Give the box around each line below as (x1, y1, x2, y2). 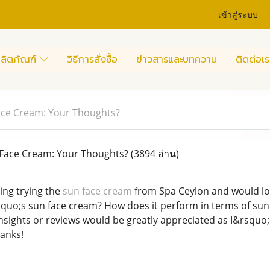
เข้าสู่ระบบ (218, 7, 259, 20)
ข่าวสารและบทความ (136, 52, 217, 67)
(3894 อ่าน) (130, 147, 179, 160)
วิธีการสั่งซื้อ (67, 52, 118, 67)
